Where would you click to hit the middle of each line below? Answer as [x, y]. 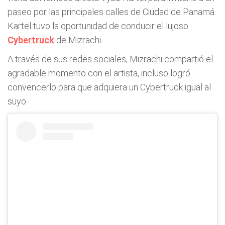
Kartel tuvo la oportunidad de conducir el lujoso [98, 26]
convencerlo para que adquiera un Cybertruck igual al [109, 87]
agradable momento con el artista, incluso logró [99, 73]
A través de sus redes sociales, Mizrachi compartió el [110, 59]
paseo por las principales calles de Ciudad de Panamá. [112, 12]
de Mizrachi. [78, 40]
